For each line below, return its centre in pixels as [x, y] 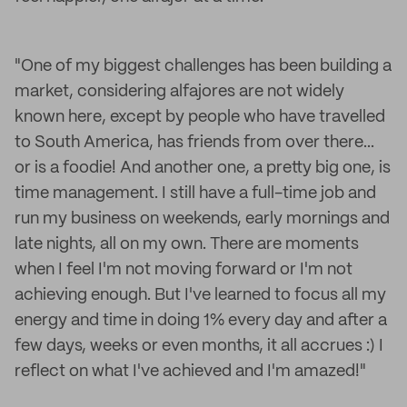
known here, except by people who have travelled [200, 117]
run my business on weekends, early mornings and [202, 219]
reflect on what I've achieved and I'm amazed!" [190, 372]
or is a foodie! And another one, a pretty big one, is [203, 168]
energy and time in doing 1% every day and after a [201, 321]
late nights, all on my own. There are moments [187, 244]
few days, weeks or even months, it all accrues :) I [199, 346]
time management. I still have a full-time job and [195, 194]
